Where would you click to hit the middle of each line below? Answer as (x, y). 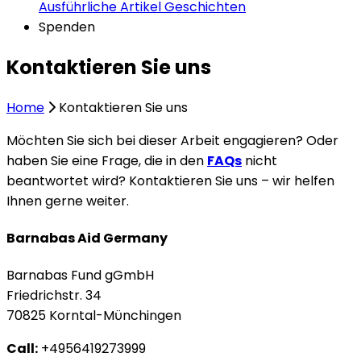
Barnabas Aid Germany (87, 239)
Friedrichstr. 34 (54, 296)
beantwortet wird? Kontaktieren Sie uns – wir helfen (170, 180)
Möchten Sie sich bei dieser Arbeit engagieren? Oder (172, 140)
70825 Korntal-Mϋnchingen (94, 316)
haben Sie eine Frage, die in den (107, 160)
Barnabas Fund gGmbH (80, 276)
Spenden (67, 27)
